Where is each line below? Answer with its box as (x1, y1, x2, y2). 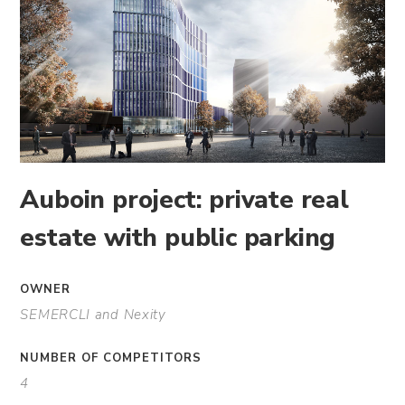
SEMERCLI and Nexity (20, 306, 166, 325)
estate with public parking (20, 220, 336, 255)
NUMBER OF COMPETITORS (20, 350, 202, 367)
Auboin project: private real (20, 182, 349, 217)
